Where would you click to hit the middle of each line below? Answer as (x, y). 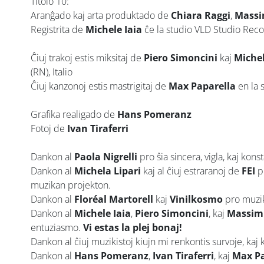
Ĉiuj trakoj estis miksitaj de (87, 57)
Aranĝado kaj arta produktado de (101, 15)
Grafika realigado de (74, 114)
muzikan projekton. (71, 185)
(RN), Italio (52, 72)
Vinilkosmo (196, 199)
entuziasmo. (57, 227)
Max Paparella (201, 86)
